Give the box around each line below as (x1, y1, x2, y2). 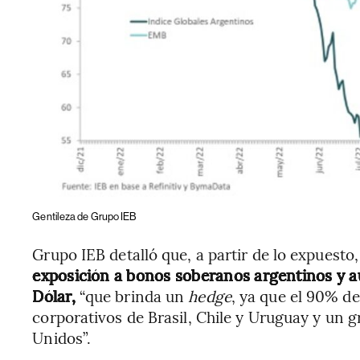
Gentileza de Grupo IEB (32, 211, 137, 223)
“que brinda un (75, 285, 189, 307)
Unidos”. (32, 327, 92, 349)
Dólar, (32, 285, 76, 307)
